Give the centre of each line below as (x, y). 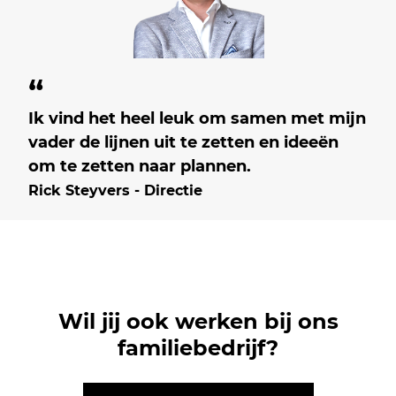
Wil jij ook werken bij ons (198, 321)
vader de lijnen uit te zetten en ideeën (184, 142)
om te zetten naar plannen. (140, 166)
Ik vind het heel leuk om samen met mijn (198, 118)
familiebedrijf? (198, 347)
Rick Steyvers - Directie (116, 190)
